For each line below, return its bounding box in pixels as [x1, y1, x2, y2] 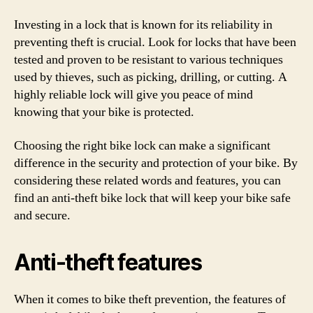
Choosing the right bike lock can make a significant [14, 137, 270, 154]
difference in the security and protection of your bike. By [14, 154, 298, 171]
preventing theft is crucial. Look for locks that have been [14, 34, 296, 50]
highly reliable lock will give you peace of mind [14, 87, 253, 103]
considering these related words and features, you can [14, 172, 281, 189]
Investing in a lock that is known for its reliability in [14, 17, 272, 33]
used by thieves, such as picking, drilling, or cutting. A [14, 69, 287, 85]
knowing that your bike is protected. [14, 104, 194, 120]
